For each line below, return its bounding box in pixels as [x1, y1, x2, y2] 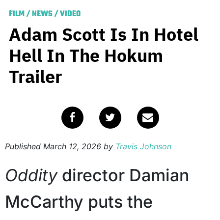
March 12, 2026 [43, 141, 101, 152]
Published [5, 141, 43, 152]
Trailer [9, 65, 62, 88]
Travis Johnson [115, 141, 171, 152]
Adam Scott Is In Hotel [9, 23, 198, 46]
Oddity [5, 165, 57, 186]
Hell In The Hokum [9, 44, 163, 67]
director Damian [57, 165, 189, 186]
